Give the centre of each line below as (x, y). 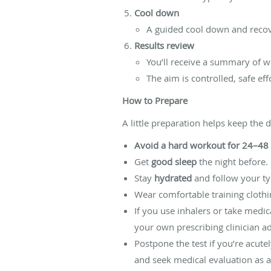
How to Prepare (155, 100)
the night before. (232, 161)
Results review (164, 45)
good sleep (174, 161)
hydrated (173, 178)
